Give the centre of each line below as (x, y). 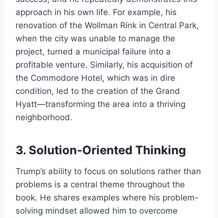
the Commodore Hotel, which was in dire (95, 78)
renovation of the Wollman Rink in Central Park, (107, 25)
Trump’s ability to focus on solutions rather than (108, 171)
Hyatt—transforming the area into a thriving (100, 104)
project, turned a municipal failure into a (93, 51)
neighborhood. (44, 117)
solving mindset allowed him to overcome (97, 210)
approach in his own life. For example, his (96, 12)
